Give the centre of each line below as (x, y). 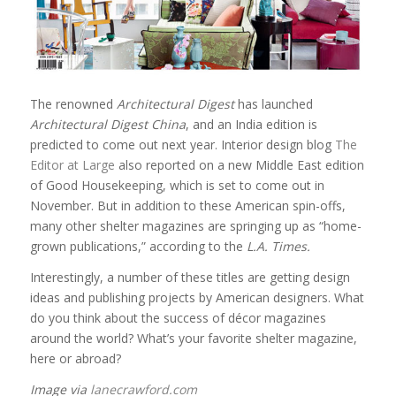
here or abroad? (75, 358)
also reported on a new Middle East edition (239, 165)
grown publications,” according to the (138, 247)
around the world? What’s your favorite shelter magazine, (193, 338)
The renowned (73, 104)
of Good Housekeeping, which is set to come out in (177, 186)
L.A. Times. (278, 247)
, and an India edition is (251, 125)
